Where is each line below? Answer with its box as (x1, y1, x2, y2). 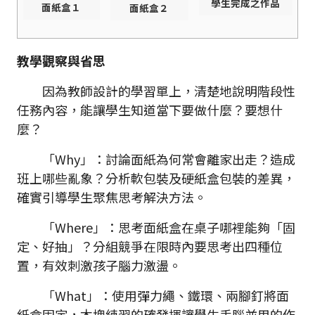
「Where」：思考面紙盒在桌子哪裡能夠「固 (17, 218, 295, 237)
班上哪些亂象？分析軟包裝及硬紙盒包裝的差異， (17, 169, 295, 188)
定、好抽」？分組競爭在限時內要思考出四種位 (17, 237, 283, 256)
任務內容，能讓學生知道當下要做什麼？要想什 (17, 101, 283, 120)
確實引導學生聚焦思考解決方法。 (17, 188, 207, 207)
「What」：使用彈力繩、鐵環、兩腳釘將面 (17, 286, 289, 305)
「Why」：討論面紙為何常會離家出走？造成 (17, 150, 295, 169)
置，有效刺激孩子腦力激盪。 (17, 256, 181, 275)
